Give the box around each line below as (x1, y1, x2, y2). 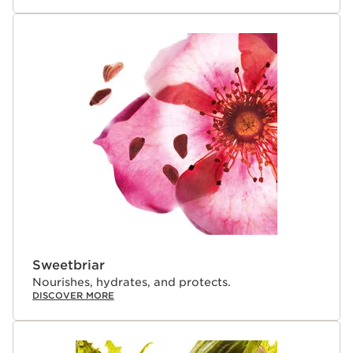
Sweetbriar (32, 257, 105, 273)
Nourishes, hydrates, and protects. (32, 275, 231, 288)
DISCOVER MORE (32, 289, 114, 301)
